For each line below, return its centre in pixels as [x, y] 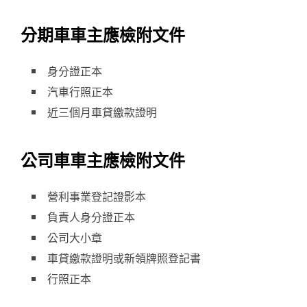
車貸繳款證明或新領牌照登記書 [124, 258]
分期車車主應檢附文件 [103, 35]
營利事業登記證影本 [97, 196]
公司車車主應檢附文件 [103, 161]
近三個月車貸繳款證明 [102, 112]
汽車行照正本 [80, 91]
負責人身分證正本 [91, 217]
